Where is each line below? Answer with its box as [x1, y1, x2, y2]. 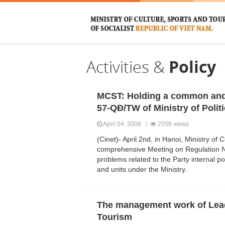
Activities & [86, 55, 169, 77]
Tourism [97, 212, 132, 222]
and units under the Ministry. [97, 165, 187, 174]
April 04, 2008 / [102, 121, 150, 128]
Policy [169, 55, 216, 77]
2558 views [156, 121, 189, 128]
